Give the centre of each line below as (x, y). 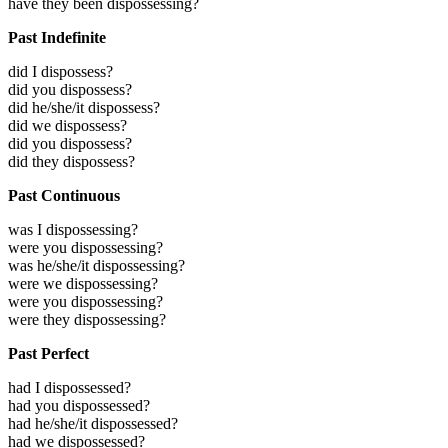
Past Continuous (64, 195)
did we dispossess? (67, 125)
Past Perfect (48, 353)
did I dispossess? (60, 71)
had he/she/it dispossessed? (93, 423)
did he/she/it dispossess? (84, 107)
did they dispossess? (71, 161)
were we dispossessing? (83, 283)
